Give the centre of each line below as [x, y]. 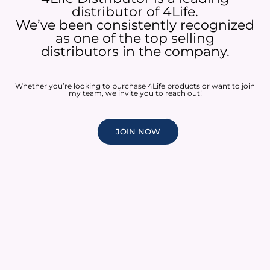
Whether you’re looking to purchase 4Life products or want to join [135, 86]
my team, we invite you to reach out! [135, 93]
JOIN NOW [138, 132]
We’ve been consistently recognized [135, 25]
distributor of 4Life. [135, 12]
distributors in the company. [135, 52]
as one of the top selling [135, 39]
